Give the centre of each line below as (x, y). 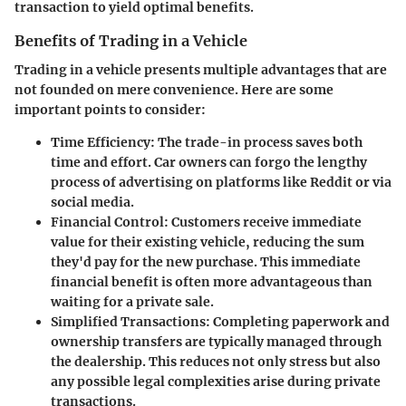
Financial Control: (110, 222)
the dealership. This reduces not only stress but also (216, 362)
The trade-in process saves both (259, 142)
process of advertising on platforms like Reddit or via (221, 182)
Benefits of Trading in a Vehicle (131, 40)
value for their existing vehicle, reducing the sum (208, 242)
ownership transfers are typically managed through (216, 342)
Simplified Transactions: (130, 322)
